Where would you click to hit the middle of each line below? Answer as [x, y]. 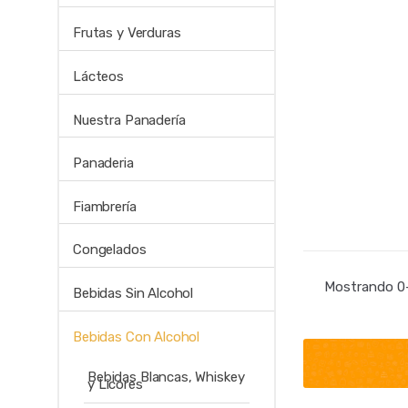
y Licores [115, 384]
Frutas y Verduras [127, 33]
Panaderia [103, 163]
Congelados [110, 250]
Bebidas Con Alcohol [137, 337]
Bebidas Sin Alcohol [133, 294]
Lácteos [98, 76]
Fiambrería [105, 206]
